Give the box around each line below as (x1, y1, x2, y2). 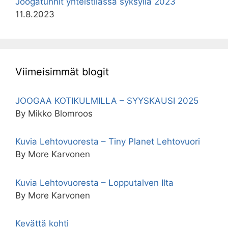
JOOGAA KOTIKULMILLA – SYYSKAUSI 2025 (15, 95, 198, 106)
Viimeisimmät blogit (15, 65, 109, 78)
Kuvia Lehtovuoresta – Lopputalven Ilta (15, 177, 174, 188)
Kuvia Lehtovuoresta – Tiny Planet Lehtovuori (15, 136, 200, 147)
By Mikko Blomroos (15, 108, 93, 119)
